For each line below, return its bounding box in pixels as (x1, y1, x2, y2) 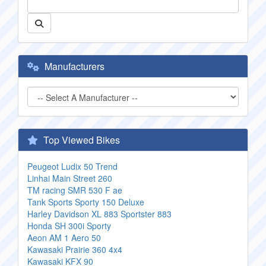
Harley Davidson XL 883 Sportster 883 (27, 208, 172, 220)
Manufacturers (42, 59, 104, 73)
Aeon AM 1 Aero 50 (27, 232, 101, 243)
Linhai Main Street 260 (27, 172, 112, 184)
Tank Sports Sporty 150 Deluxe (27, 196, 144, 208)
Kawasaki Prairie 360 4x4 (27, 243, 122, 255)
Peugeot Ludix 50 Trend (27, 160, 118, 172)
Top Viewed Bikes (41, 133, 120, 147)
